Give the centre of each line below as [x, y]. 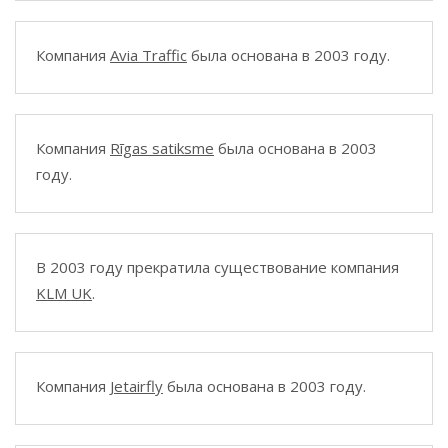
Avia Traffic [148, 55]
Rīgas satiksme [162, 148]
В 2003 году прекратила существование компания [217, 267]
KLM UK [64, 293]
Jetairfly [136, 386]
